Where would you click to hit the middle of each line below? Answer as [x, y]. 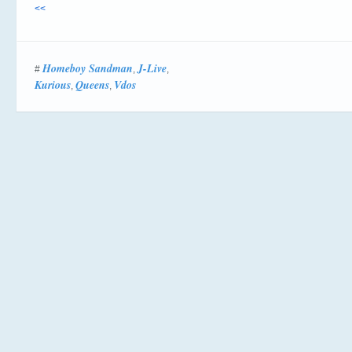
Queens [92, 85]
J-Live [152, 68]
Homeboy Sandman [88, 68]
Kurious [53, 85]
